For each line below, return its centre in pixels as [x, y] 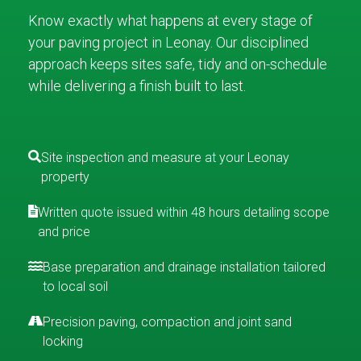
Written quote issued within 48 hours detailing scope [184, 212]
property [65, 176]
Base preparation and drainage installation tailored [184, 267]
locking [63, 341]
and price [64, 231]
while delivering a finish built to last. [137, 85]
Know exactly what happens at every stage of [170, 20]
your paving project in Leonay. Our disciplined [168, 42]
